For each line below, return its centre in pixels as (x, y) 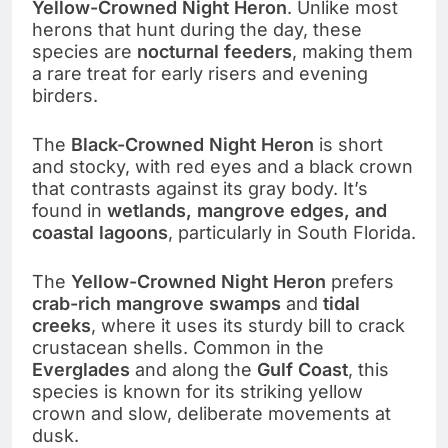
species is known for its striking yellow (197, 391)
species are (84, 51)
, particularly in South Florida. (292, 232)
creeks (61, 325)
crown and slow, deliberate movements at (211, 413)
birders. (65, 95)
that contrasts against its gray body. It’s (200, 188)
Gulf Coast (302, 369)
